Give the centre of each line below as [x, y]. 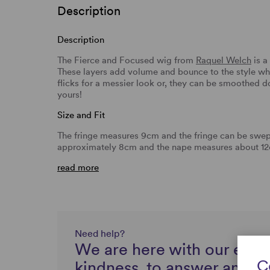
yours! [70, 94]
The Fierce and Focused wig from [127, 60]
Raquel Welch [224, 60]
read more [78, 167]
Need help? [100, 233]
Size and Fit [81, 115]
